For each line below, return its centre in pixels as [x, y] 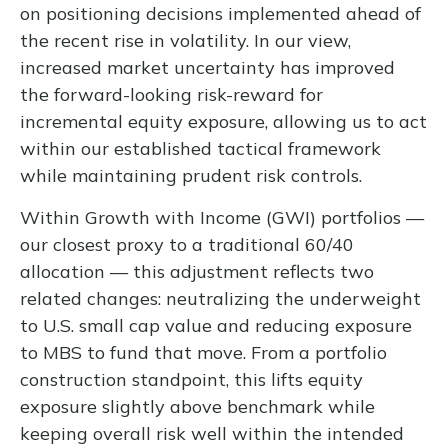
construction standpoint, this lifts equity [191, 379]
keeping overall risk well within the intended [212, 433]
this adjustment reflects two [251, 271]
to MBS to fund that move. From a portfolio [203, 352]
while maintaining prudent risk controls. [193, 175]
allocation [65, 271]
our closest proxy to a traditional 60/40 [187, 244]
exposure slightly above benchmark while [197, 406]
